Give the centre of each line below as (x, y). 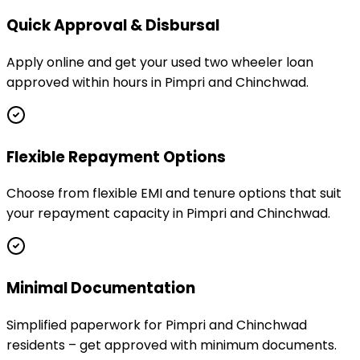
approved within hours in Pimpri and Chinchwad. (157, 82)
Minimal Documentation (101, 288)
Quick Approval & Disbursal (113, 26)
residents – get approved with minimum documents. (172, 345)
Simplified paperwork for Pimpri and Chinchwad (157, 325)
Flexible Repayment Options (116, 157)
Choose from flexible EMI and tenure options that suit (174, 194)
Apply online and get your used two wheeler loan (160, 62)
